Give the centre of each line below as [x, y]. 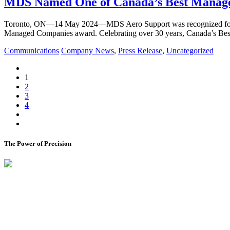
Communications [32, 51]
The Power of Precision [38, 144]
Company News [88, 51]
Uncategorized [190, 51]
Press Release [140, 51]
